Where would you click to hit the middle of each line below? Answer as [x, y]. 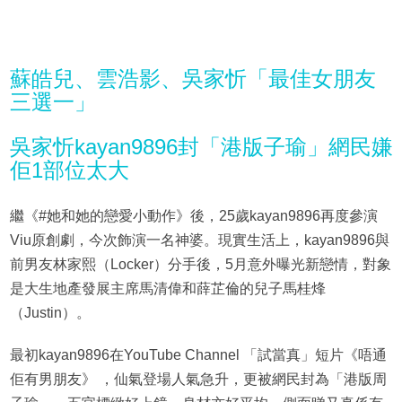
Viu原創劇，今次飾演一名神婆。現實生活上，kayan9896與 [199, 240]
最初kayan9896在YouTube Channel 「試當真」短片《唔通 [198, 355]
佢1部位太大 [69, 170]
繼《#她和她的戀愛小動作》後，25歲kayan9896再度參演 [193, 216]
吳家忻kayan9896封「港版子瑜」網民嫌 [201, 147]
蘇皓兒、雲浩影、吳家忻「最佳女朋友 [192, 79]
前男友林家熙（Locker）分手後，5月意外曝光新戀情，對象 [200, 265]
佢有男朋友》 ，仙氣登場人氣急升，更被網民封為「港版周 [198, 380]
